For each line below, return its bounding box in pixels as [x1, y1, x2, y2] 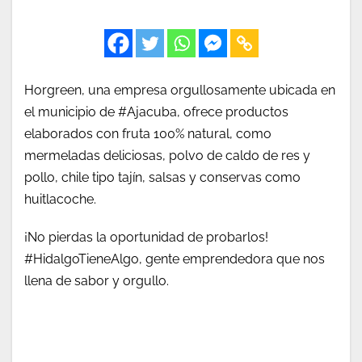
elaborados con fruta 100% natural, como [24, 126, 271, 142]
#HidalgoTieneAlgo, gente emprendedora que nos [24, 251, 325, 267]
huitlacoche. [24, 192, 96, 208]
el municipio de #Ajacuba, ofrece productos [24, 104, 288, 120]
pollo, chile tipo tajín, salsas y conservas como [24, 170, 301, 186]
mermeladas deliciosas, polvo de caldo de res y [24, 148, 310, 164]
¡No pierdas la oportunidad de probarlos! [24, 229, 268, 246]
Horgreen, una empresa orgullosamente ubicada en [24, 82, 335, 99]
